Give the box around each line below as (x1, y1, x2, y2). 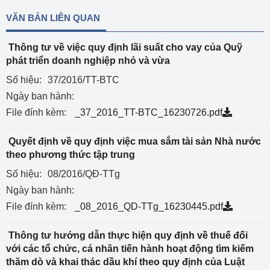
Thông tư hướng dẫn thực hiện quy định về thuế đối (6, 230, 248, 240)
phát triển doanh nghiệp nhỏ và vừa (6, 55, 170, 66)
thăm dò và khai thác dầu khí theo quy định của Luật (6, 257, 245, 267)
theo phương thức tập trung (6, 149, 135, 160)
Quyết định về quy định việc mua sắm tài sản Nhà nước (6, 136, 261, 146)
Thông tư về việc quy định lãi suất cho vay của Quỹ (6, 42, 242, 52)
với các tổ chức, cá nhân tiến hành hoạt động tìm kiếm (6, 243, 254, 254)
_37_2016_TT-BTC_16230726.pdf (75, 107, 222, 118)
